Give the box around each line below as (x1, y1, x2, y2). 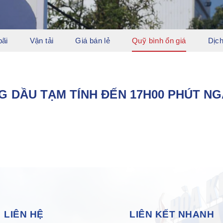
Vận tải (29, 36, 54, 45)
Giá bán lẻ (75, 36, 111, 45)
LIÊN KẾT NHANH (129, 209, 215, 220)
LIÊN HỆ (4, 209, 44, 220)
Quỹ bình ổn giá (132, 36, 186, 45)
